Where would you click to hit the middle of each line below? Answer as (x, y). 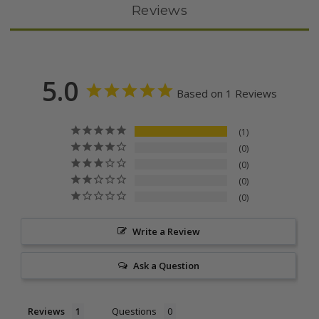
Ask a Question (166, 266)
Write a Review (166, 232)
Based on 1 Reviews (227, 94)
